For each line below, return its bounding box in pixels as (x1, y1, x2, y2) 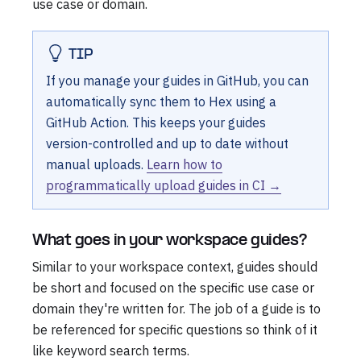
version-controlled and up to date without (46, 135, 288, 152)
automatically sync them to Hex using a (46, 93, 276, 110)
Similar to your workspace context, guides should (32, 259, 317, 276)
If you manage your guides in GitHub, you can (46, 73, 309, 89)
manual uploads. (46, 156, 147, 173)
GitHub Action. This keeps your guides (46, 114, 266, 131)
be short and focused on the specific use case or (32, 280, 314, 297)
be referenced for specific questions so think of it (32, 322, 317, 338)
